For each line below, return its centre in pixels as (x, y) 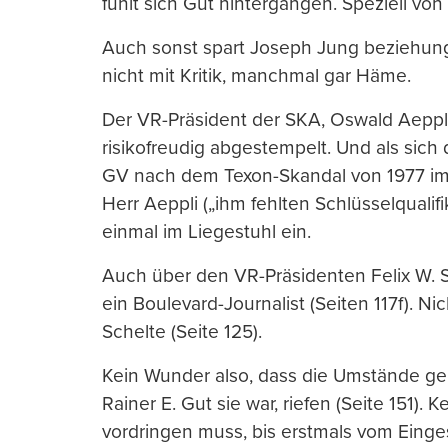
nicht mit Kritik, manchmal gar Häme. (256, 76)
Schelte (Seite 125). (182, 332)
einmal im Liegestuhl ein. (206, 232)
